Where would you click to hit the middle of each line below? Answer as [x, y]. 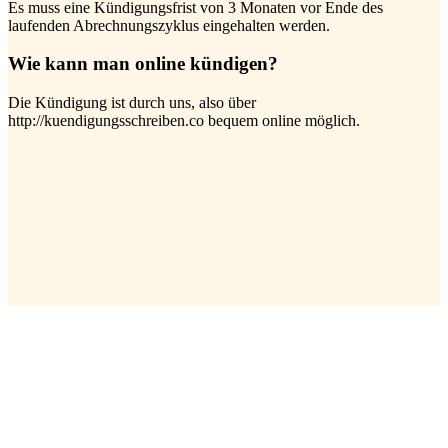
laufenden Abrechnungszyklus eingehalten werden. [169, 25]
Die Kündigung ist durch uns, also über [132, 103]
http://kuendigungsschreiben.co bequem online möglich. [184, 121]
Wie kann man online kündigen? [143, 64]
